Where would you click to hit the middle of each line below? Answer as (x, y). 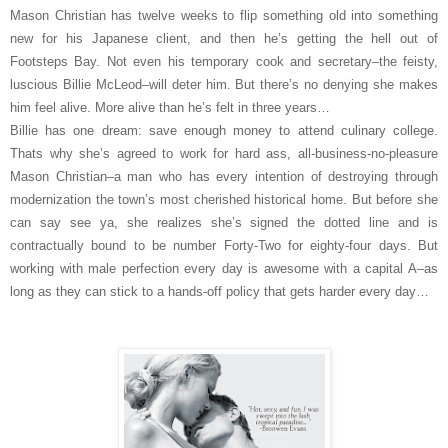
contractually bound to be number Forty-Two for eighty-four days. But (224, 245)
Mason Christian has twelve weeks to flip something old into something (224, 15)
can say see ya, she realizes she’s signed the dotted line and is (224, 222)
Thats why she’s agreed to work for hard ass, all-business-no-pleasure (224, 153)
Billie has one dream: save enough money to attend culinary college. (224, 130)
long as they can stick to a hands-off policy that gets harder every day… (219, 291)
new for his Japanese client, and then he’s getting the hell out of (224, 38)
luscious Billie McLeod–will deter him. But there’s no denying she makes (224, 84)
